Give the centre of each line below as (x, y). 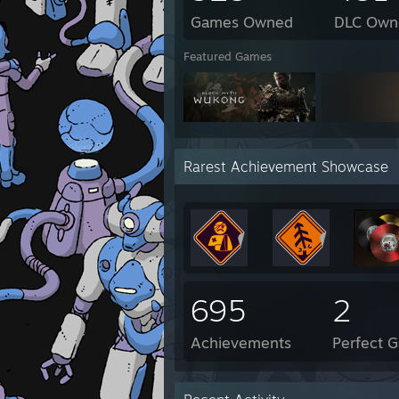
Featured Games (228, 56)
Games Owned (242, 22)
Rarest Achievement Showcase (286, 167)
